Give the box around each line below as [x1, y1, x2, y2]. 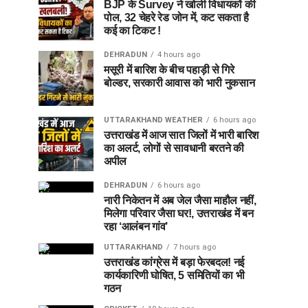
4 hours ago [157, 49, 200, 59]
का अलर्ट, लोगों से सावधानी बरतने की [104, 142, 244, 154]
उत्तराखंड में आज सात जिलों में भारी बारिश [104, 129, 258, 141]
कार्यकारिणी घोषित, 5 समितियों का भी [104, 269, 245, 281]
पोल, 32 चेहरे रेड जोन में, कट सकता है [104, 11, 250, 23]
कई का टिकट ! [104, 24, 161, 36]
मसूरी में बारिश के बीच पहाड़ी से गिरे [104, 63, 234, 76]
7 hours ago [173, 242, 216, 252]
